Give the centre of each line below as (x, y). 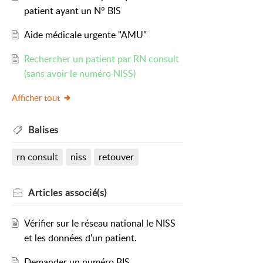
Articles (45, 193)
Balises (43, 130)
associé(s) (85, 193)
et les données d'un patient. (80, 238)
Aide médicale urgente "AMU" (85, 35)
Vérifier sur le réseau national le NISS (100, 223)
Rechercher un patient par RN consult (101, 59)
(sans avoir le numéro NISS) (80, 74)
